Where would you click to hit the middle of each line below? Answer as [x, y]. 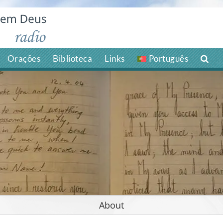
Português [168, 58]
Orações [24, 58]
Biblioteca [72, 58]
